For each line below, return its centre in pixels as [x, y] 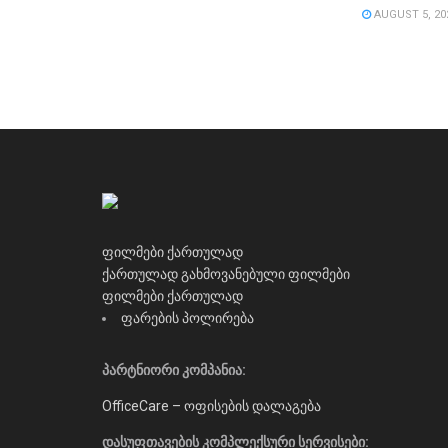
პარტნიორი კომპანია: [174, 369]
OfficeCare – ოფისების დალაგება [211, 405]
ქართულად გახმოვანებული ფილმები [226, 273]
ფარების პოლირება [187, 317]
